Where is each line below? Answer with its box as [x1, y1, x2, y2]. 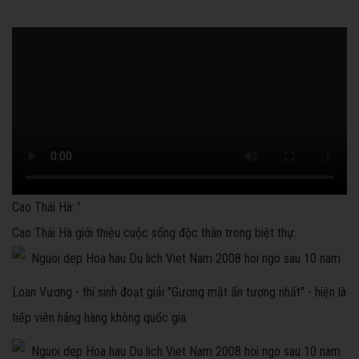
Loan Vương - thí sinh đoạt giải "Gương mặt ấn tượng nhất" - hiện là [12, 284, 346, 301]
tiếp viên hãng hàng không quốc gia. [12, 310, 188, 326]
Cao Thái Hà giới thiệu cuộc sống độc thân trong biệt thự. [12, 225, 296, 241]
